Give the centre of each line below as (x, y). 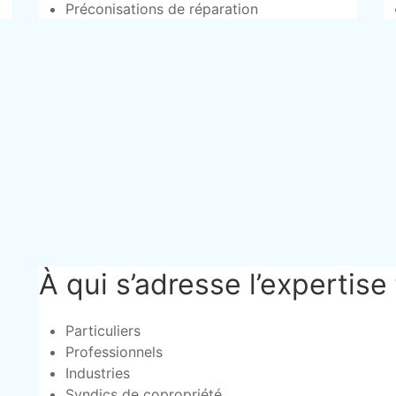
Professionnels (114, 352)
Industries (97, 373)
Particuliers (103, 331)
